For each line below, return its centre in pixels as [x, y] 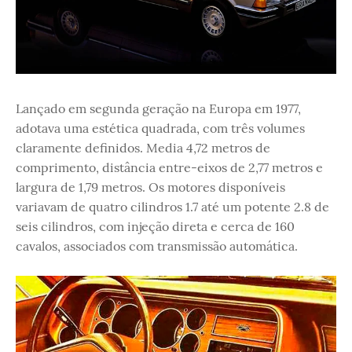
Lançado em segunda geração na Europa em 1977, [158, 108]
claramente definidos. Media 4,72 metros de [143, 148]
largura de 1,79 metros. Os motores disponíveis [150, 187]
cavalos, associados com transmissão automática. [157, 246]
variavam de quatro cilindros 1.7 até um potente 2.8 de [172, 207]
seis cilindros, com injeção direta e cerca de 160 [155, 226]
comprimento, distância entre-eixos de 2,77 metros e [169, 167]
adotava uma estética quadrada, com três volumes [160, 128]
